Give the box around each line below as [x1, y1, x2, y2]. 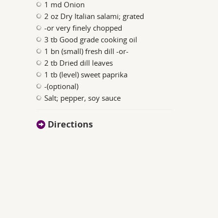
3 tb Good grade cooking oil [44, 35, 138, 44]
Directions [45, 118, 93, 130]
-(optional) [44, 81, 79, 91]
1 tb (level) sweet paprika [44, 70, 128, 79]
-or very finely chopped [44, 23, 123, 33]
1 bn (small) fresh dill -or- [44, 46, 129, 56]
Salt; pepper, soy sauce [44, 93, 121, 103]
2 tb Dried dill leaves [44, 58, 113, 68]
